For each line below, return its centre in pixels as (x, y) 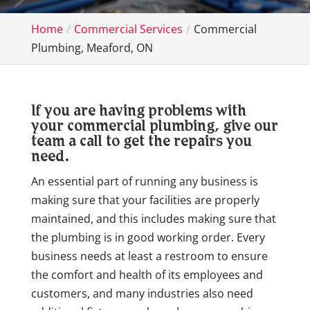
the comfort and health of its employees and (147, 275)
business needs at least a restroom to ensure (149, 256)
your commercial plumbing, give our (154, 127)
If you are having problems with (138, 112)
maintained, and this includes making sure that (153, 219)
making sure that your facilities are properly (145, 200)
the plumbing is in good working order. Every (148, 237)
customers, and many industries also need (142, 293)
